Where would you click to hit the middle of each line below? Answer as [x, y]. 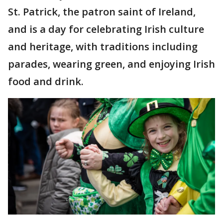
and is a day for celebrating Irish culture [106, 29]
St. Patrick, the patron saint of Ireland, [102, 12]
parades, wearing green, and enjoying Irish [111, 64]
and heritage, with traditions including [103, 47]
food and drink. [46, 81]
